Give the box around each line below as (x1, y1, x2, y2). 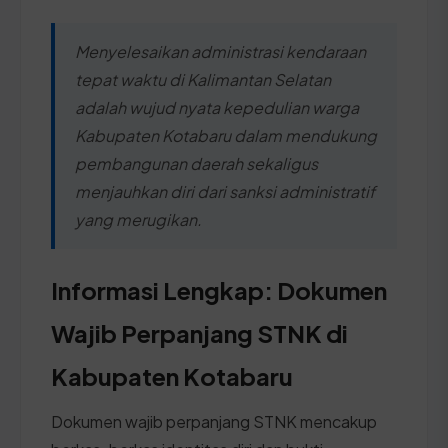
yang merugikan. (75, 208, 202, 230)
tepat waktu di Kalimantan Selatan (75, 68, 331, 90)
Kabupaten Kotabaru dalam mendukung (75, 124, 377, 146)
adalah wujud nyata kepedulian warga (75, 96, 359, 118)
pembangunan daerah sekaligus (75, 152, 318, 174)
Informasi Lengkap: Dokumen (51, 274, 387, 305)
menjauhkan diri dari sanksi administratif (75, 180, 375, 202)
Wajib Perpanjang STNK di (51, 317, 348, 348)
